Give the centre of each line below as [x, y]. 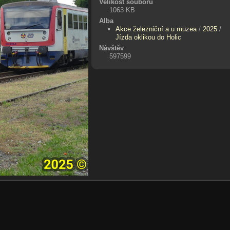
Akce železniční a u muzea [156, 29]
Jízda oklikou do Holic [149, 37]
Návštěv [111, 48]
